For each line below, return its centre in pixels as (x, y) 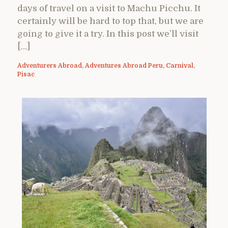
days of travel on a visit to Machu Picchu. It (109, 8)
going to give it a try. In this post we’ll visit (108, 34)
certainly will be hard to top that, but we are (110, 21)
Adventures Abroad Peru (124, 65)
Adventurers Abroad (50, 65)
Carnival (180, 65)
